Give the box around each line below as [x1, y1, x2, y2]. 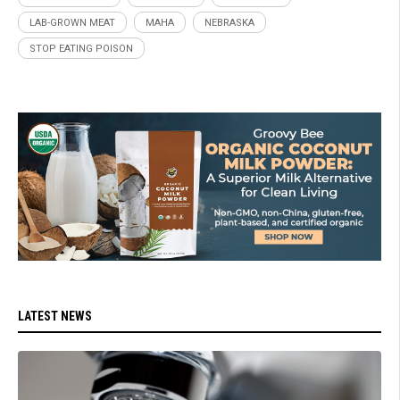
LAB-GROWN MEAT [29, 17, 115, 29]
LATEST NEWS [18, 308, 92, 323]
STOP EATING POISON [29, 43, 133, 55]
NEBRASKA [204, 17, 254, 29]
